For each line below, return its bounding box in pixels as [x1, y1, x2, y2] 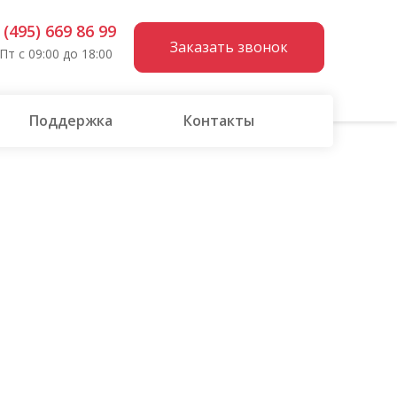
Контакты [183, 111, 254, 130]
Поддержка [28, 111, 113, 130]
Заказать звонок [170, 37, 288, 57]
